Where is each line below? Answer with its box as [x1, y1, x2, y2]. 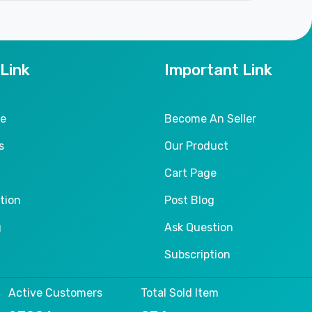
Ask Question [164, 220, 233, 234]
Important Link [164, 60, 272, 79]
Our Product [164, 139, 228, 153]
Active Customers [8, 286, 102, 299]
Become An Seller [164, 111, 256, 125]
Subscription [164, 247, 231, 261]
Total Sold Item [141, 286, 219, 299]
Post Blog [164, 193, 214, 207]
